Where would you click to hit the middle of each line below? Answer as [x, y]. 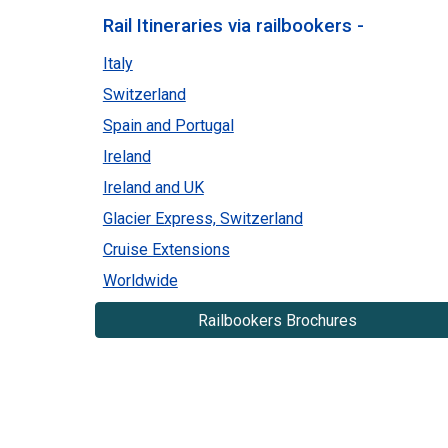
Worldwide [140, 280]
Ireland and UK [153, 187]
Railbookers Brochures [277, 320]
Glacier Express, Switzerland [202, 218]
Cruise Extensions [166, 249]
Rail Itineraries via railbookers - [233, 26]
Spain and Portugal [168, 125]
